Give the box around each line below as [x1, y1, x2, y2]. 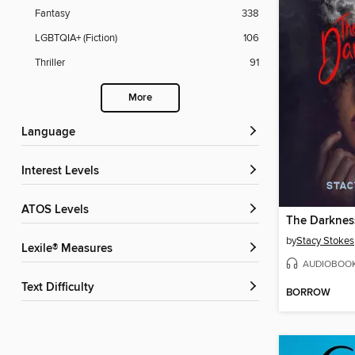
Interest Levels [25, 164, 99, 179]
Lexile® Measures [28, 242, 113, 257]
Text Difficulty [27, 281, 94, 296]
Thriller [35, 56, 65, 70]
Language [28, 125, 75, 140]
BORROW [286, 286, 330, 300]
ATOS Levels [29, 203, 89, 218]
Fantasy [35, 7, 70, 21]
